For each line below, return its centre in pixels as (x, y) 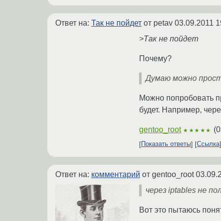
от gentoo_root (168, 174)
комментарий (116, 174)
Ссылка (208, 144)
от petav (158, 23)
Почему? (155, 58)
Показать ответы (166, 144)
